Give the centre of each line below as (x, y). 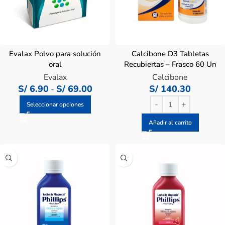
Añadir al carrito (170, 123)
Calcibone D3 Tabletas (170, 54)
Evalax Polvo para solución (55, 54)
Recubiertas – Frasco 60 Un (170, 64)
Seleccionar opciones (55, 104)
